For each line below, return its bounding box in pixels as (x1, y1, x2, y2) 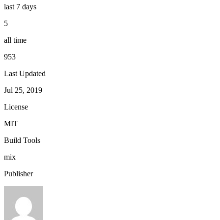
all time (4, 35, 27, 44)
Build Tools (4, 136, 40, 144)
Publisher (4, 169, 33, 178)
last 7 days (4, 2, 36, 11)
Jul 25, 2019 (4, 85, 42, 94)
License (4, 102, 28, 111)
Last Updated (4, 69, 46, 78)
